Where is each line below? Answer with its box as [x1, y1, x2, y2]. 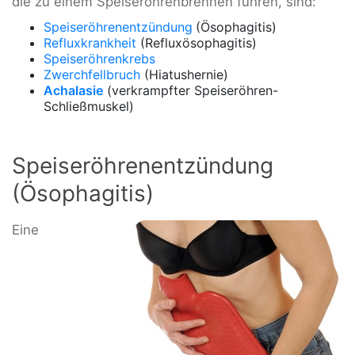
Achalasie [44, 82, 103, 98]
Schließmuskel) [44, 97, 134, 114]
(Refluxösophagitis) [136, 34, 257, 51]
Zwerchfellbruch [44, 66, 140, 82]
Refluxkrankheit [44, 34, 136, 51]
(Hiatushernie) [140, 66, 228, 82]
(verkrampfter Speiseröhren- [103, 82, 278, 98]
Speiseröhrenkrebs [44, 50, 155, 67]
